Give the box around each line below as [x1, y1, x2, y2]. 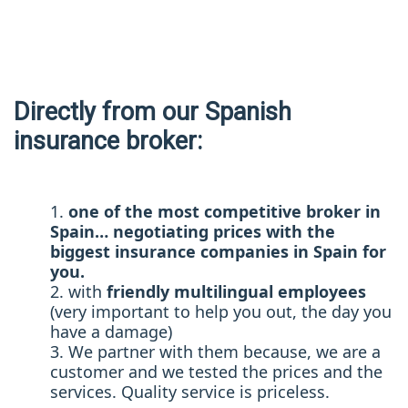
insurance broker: [14, 127, 202, 157]
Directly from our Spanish [14, 97, 291, 127]
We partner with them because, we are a [68, 341, 381, 363]
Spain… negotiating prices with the [50, 220, 335, 243]
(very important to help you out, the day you [50, 301, 392, 323]
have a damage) [50, 321, 172, 343]
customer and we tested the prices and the [50, 361, 382, 383]
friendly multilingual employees [107, 280, 366, 303]
